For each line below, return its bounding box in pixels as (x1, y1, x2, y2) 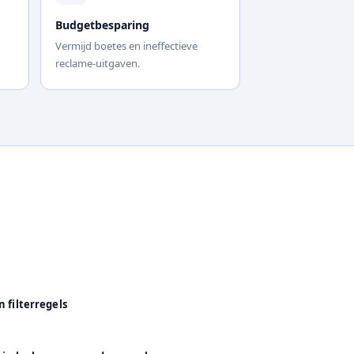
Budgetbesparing (55, 17, 149, 32)
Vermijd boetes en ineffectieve (55, 38, 198, 53)
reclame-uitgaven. (55, 55, 140, 70)
